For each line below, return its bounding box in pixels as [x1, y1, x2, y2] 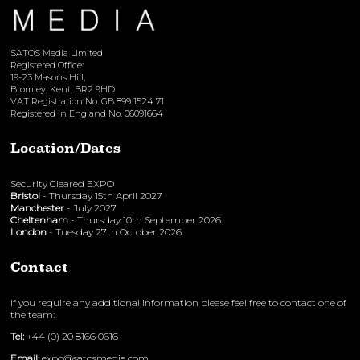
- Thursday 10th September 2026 [68, 214, 221, 226]
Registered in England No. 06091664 [10, 108, 166, 119]
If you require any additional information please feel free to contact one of [10, 297, 346, 309]
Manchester [10, 202, 64, 214]
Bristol [10, 190, 40, 202]
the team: [10, 309, 55, 321]
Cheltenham [10, 214, 68, 226]
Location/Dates [10, 141, 121, 156]
